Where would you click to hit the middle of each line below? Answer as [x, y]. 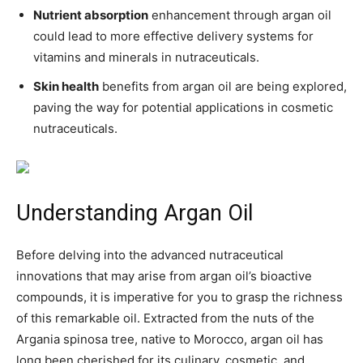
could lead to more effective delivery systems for [173, 36]
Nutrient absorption [91, 15]
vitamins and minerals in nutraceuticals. [146, 58]
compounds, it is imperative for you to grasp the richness [179, 297]
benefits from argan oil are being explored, [223, 87]
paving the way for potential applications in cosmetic [183, 108]
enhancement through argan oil [240, 15]
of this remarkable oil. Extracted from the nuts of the [165, 318]
